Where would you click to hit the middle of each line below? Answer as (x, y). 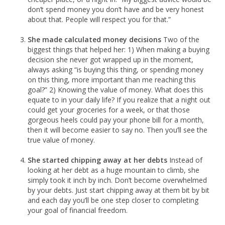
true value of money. (61, 140)
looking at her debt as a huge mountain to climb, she (114, 170)
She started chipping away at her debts (97, 160)
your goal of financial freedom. (78, 210)
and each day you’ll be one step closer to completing (113, 200)
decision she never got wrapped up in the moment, (110, 59)
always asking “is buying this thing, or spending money (116, 69)
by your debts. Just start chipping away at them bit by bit (119, 190)
